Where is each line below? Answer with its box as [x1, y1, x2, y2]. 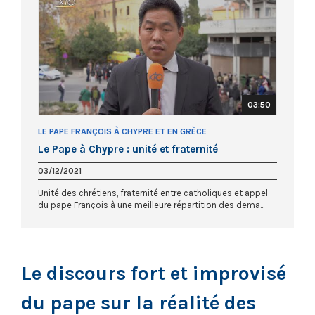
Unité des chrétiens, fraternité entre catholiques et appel [38, 187, 268, 198]
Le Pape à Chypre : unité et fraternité [38, 142, 218, 155]
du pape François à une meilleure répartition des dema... [38, 199, 264, 210]
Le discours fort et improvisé [21, 261, 286, 285]
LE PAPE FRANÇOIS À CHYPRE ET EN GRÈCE [38, 126, 207, 136]
